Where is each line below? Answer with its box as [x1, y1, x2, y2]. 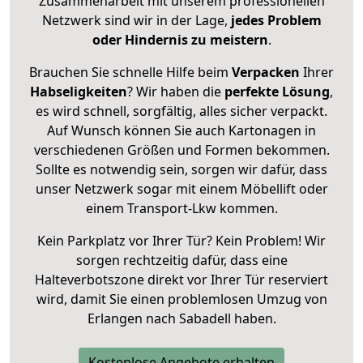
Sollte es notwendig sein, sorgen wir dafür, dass [36, 160, 327, 178]
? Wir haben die [127, 82, 224, 100]
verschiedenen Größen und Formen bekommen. [33, 140, 330, 159]
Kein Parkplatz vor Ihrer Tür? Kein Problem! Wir [37, 231, 326, 250]
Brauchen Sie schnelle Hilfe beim [29, 62, 232, 81]
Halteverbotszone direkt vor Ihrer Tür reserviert [35, 270, 328, 288]
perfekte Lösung [224, 82, 330, 100]
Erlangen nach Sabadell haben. [87, 309, 276, 327]
